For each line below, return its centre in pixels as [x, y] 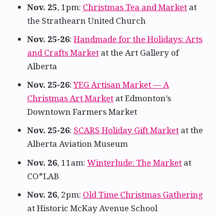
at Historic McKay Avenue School [92, 208]
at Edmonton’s [142, 98]
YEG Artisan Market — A [121, 85]
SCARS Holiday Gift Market [126, 130]
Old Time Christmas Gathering [143, 194]
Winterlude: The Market [134, 162]
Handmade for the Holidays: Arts [138, 39]
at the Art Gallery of [139, 53]
